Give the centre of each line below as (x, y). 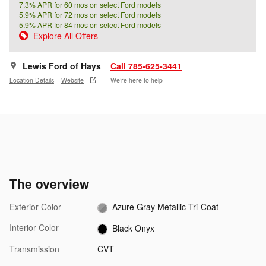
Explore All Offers (66, 36)
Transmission (34, 248)
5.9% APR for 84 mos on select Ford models (90, 25)
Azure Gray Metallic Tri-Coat (166, 207)
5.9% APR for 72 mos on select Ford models (90, 15)
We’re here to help (137, 80)
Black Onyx (134, 228)
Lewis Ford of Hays (62, 66)
